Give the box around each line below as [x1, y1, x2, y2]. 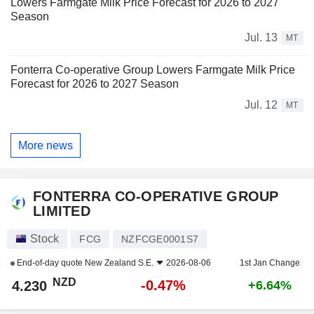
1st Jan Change [240, 258, 300, 268]
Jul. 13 [245, 32, 278, 44]
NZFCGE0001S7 [121, 233, 198, 245]
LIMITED [33, 203, 90, 219]
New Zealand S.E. [85, 258, 153, 268]
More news [18, 139, 73, 151]
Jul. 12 [245, 99, 278, 111]
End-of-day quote [15, 258, 85, 268]
